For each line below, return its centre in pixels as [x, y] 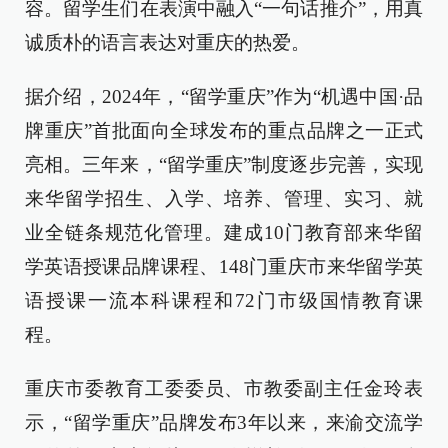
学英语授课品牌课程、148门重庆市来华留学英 [224, 266]
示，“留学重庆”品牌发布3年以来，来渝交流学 [224, 422]
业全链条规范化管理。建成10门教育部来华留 [224, 232]
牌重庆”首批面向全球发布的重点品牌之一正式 [224, 130]
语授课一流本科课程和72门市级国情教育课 [224, 300]
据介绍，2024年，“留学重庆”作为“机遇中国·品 [224, 96]
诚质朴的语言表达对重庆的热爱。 [167, 42]
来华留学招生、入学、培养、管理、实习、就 [224, 198]
